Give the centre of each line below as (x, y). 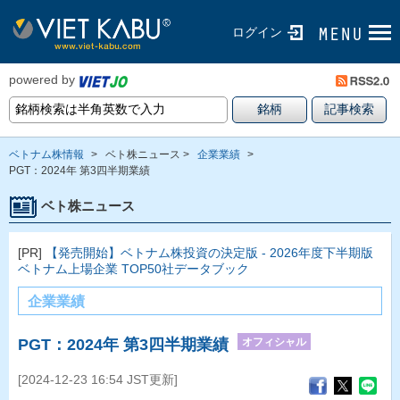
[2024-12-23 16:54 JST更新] (98, 379)
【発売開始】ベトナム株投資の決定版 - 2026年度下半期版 (209, 252)
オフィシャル (274, 342)
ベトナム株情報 (46, 154)
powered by (42, 80)
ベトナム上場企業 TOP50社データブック (133, 268)
